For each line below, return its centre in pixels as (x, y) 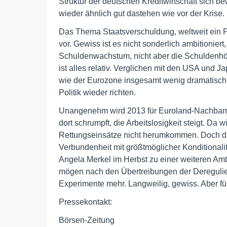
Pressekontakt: (85, 202)
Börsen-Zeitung (87, 220)
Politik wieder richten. (97, 92)
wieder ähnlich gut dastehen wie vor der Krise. (142, 13)
